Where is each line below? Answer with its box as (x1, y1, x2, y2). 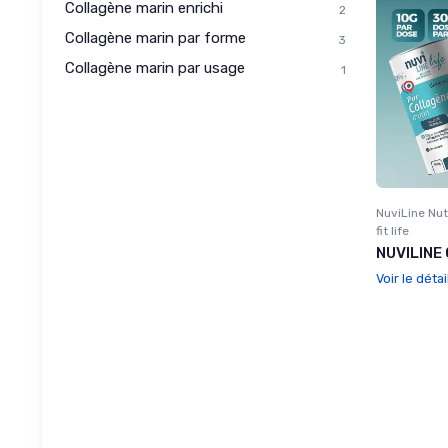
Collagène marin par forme (65, 28, 246, 47)
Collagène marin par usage (65, 58, 245, 77)
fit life (376, 223, 409, 238)
